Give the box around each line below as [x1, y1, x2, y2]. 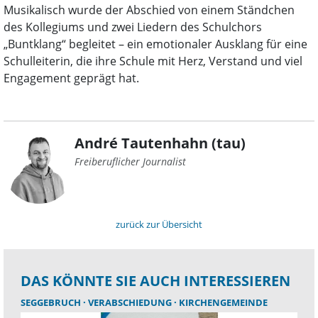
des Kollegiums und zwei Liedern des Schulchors [4, 19, 262, 35]
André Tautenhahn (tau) [75, 133, 246, 153]
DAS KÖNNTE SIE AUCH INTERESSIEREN [21, 271, 290, 291]
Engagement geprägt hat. [4, 70, 139, 87]
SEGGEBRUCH [21, 296, 83, 309]
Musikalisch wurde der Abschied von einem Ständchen [4, 2, 295, 18]
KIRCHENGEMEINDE [179, 296, 268, 309]
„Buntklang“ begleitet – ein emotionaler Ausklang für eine [4, 36, 307, 53]
